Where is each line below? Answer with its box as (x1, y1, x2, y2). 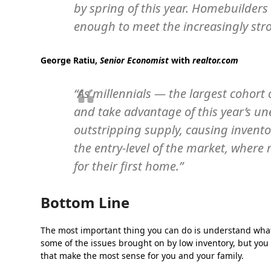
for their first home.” (74, 158, 184, 174)
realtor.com (192, 54, 239, 66)
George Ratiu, (41, 54, 100, 66)
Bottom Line (41, 192, 130, 212)
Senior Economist (100, 54, 169, 66)
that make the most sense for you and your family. (41, 250, 244, 261)
